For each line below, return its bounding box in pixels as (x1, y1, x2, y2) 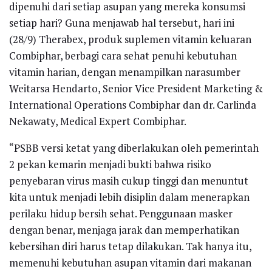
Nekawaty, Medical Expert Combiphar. (9, 114, 186, 128)
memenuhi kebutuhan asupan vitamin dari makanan (9, 255, 251, 270)
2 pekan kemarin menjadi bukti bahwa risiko (9, 157, 211, 171)
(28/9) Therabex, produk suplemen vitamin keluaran (9, 32, 251, 46)
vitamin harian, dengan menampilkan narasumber (9, 64, 240, 79)
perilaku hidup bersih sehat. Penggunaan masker (9, 206, 233, 220)
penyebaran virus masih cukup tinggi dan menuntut (9, 173, 248, 188)
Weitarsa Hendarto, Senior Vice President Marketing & (9, 81, 263, 95)
